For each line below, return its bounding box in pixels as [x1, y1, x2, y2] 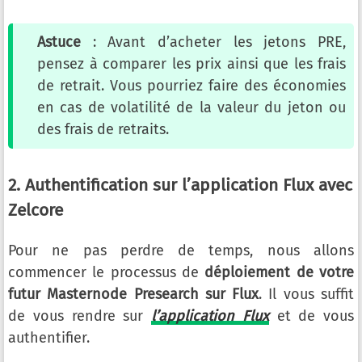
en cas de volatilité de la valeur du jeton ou [37, 99, 346, 117]
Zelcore [8, 200, 63, 221]
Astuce [37, 33, 81, 52]
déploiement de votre [204, 263, 355, 282]
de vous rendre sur [8, 307, 151, 326]
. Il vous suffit [259, 285, 355, 304]
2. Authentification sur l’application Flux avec [8, 175, 352, 196]
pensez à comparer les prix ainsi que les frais [37, 55, 346, 74]
